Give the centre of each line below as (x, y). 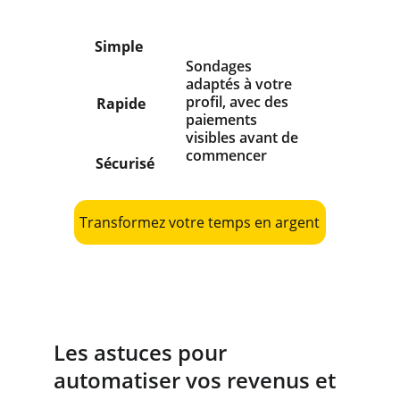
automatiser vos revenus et (197, 380)
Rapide (121, 104)
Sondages (220, 66)
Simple (118, 46)
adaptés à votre (240, 84)
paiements (223, 120)
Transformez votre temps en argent (200, 222)
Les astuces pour (143, 352)
